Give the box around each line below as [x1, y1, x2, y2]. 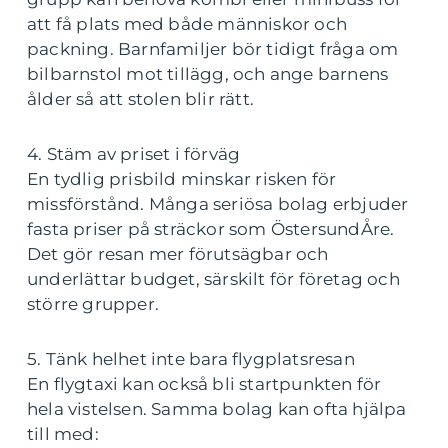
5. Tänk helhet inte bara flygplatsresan [27, 348, 355, 369]
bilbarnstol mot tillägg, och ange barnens [27, 63, 389, 84]
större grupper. [27, 293, 159, 314]
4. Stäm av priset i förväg [27, 143, 241, 164]
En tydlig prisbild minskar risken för [27, 168, 337, 189]
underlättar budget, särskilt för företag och [27, 268, 400, 289]
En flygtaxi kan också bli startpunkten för [27, 373, 382, 394]
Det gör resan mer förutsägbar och [27, 243, 329, 264]
